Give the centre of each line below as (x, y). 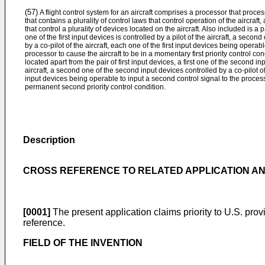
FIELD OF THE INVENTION (83, 243)
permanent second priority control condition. (95, 87)
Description (49, 140)
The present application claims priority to (137, 212)
